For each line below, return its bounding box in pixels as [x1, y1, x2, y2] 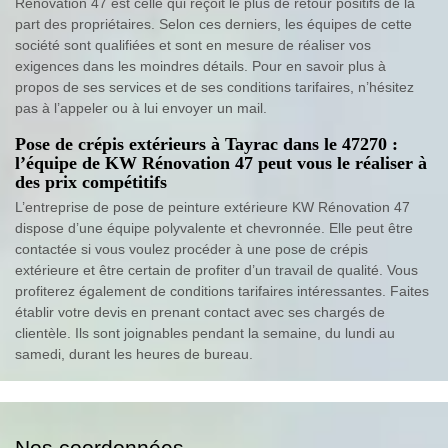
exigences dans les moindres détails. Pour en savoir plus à [15, 58, 386, 75]
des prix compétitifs [15, 172, 167, 193]
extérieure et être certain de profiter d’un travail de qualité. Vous [15, 262, 418, 279]
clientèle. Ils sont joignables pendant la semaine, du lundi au [15, 325, 395, 342]
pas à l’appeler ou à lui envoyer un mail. [15, 100, 267, 117]
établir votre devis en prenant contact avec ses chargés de [15, 304, 385, 321]
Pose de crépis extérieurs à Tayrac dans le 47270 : [15, 134, 398, 155]
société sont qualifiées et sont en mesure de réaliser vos [15, 37, 371, 54]
